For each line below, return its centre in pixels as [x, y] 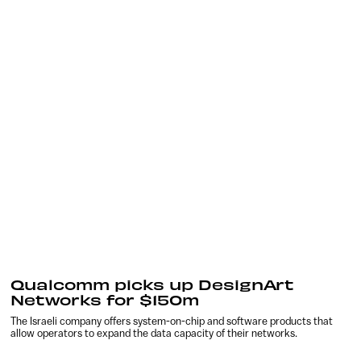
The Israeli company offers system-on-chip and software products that [172, 322]
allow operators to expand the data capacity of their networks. [154, 334]
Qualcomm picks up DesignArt [153, 284]
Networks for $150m [105, 300]
